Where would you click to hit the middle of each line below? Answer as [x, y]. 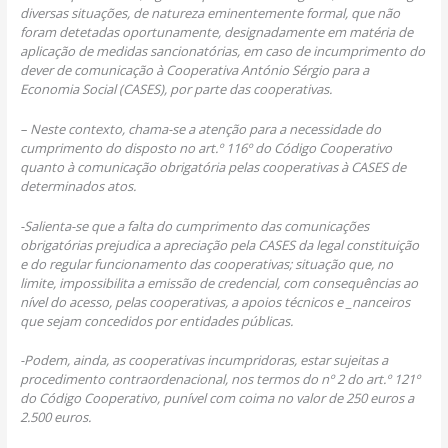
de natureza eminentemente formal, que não [267, 13]
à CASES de [374, 166]
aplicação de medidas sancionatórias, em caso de [167, 51]
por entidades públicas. [224, 320]
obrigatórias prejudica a [92, 244]
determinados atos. [78, 185]
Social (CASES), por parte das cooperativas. [207, 89]
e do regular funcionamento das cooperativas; [158, 263]
